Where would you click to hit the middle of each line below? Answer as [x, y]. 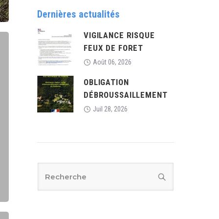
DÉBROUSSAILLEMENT [126, 95]
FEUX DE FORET [114, 48]
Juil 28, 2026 [110, 109]
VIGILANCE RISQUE [119, 35]
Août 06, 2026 [112, 62]
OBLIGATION [106, 82]
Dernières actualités [78, 14]
